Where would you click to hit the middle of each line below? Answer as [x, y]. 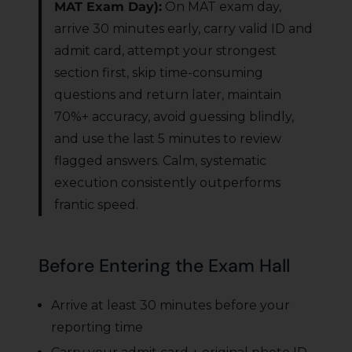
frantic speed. [96, 205]
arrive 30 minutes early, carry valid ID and [183, 29]
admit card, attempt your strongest [165, 51]
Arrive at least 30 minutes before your [170, 306]
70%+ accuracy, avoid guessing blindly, [174, 117]
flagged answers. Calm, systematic [160, 161]
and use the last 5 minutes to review [168, 139]
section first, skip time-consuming [159, 73]
